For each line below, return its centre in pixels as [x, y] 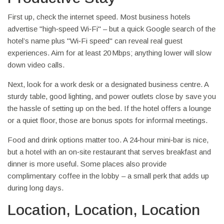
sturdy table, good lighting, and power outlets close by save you [112, 96]
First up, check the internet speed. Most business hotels [99, 17]
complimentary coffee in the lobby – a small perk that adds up [108, 176]
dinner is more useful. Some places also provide [87, 164]
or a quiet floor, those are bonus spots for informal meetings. [107, 120]
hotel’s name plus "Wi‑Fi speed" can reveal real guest [95, 41]
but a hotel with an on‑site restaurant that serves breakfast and [109, 152]
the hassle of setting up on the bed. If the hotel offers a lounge [109, 108]
